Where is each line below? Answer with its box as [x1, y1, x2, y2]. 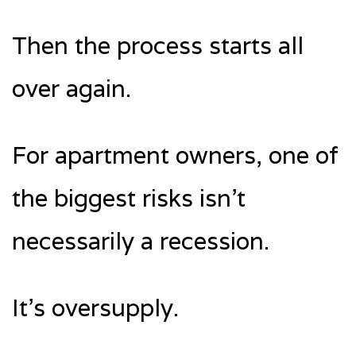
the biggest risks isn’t [12, 182, 246, 214]
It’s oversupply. [12, 292, 179, 323]
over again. [12, 72, 131, 104]
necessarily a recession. [12, 225, 269, 257]
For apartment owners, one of [12, 139, 339, 171]
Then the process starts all [12, 29, 304, 61]
